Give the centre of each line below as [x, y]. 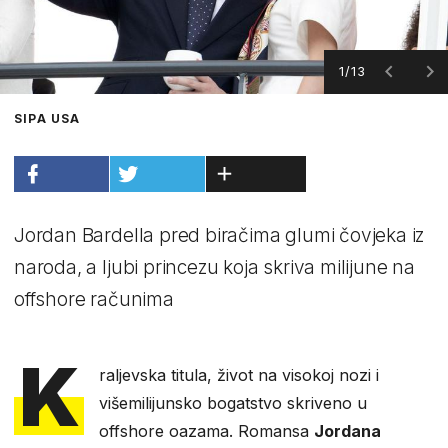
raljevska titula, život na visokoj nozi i [239, 374]
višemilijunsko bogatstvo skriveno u [233, 402]
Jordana [348, 430]
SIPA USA [47, 118]
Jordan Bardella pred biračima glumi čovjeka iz [219, 235]
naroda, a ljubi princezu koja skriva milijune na [214, 267]
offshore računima [94, 299]
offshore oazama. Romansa [207, 430]
